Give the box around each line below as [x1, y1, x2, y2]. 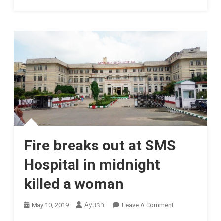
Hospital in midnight [23, 155, 160, 173]
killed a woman [23, 175, 124, 192]
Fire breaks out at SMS [23, 136, 176, 154]
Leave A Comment [121, 201, 174, 209]
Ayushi [84, 200, 106, 209]
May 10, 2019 [31, 201, 69, 209]
